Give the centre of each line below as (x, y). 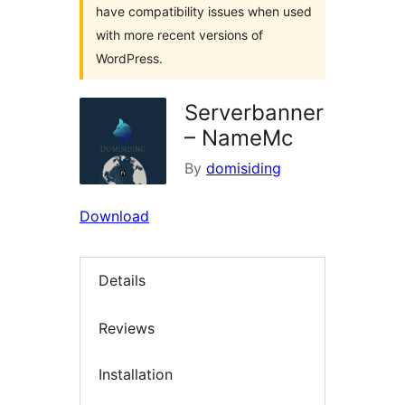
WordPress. (129, 58)
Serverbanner (254, 113)
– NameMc (239, 138)
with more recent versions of (179, 35)
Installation (136, 375)
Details (122, 281)
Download (114, 216)
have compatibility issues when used (204, 11)
